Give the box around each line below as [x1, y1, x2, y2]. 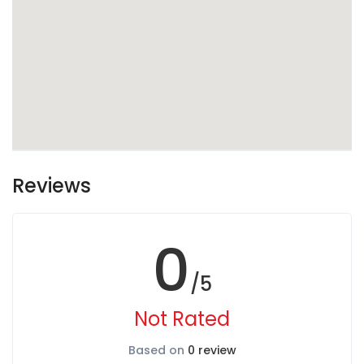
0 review [187, 342, 236, 358]
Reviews [12, 172, 91, 199]
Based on [128, 342, 188, 358]
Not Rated [134, 305, 230, 332]
